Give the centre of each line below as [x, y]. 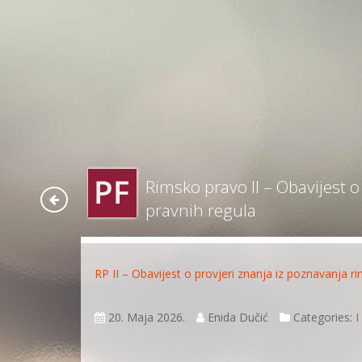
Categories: [323, 318]
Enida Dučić [237, 318]
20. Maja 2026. [145, 318]
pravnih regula [200, 210]
